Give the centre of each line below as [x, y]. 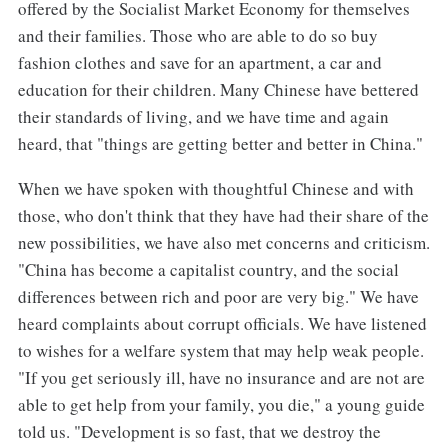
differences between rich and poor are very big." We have [218, 296]
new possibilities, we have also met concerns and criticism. [223, 242]
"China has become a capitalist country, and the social [208, 269]
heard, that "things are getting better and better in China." [220, 143]
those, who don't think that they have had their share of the [223, 215]
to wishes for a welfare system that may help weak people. [220, 350]
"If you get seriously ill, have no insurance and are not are [221, 377]
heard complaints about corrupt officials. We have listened [222, 323]
